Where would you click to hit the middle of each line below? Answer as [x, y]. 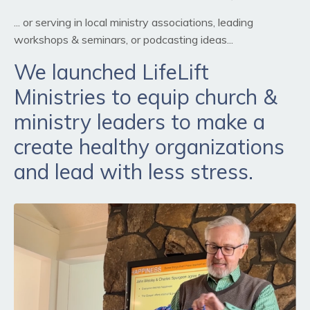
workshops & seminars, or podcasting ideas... [124, 40]
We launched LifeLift [111, 72]
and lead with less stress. [134, 172]
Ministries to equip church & [146, 97]
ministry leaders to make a [139, 122]
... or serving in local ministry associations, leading [134, 22]
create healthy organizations [149, 147]
